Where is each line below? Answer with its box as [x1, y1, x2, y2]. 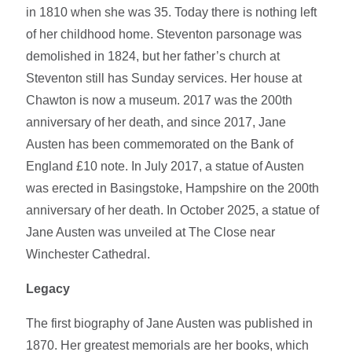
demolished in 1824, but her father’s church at [26, 49, 280, 63]
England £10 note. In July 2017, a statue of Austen [26, 159, 305, 173]
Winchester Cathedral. [26, 247, 151, 261]
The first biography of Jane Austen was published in [26, 316, 313, 330]
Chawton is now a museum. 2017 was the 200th [26, 93, 293, 107]
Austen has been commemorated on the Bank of [26, 137, 294, 151]
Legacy [26, 281, 71, 295]
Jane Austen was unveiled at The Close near [26, 225, 276, 239]
